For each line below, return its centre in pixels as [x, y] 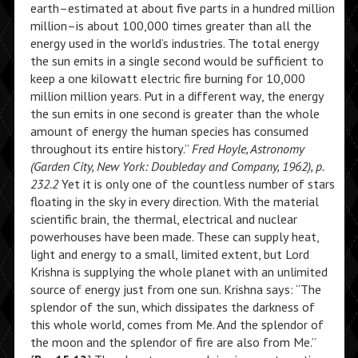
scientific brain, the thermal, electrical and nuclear [163, 219]
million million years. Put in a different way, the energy [177, 96]
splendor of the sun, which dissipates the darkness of [172, 307]
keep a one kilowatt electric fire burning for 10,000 [167, 78]
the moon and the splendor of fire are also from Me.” [173, 342]
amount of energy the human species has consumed [169, 131]
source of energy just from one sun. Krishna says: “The [175, 289]
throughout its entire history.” [111, 149]
